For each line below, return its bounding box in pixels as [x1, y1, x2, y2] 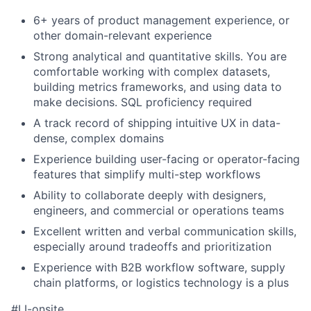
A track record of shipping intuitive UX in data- [33, 115, 280, 130]
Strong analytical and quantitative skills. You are [33, 49, 287, 63]
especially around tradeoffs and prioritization [33, 239, 271, 253]
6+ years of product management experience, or [33, 12, 289, 27]
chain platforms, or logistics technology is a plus [33, 275, 289, 289]
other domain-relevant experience [33, 28, 212, 42]
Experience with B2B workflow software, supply [33, 260, 285, 274]
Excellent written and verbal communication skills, [33, 224, 296, 238]
